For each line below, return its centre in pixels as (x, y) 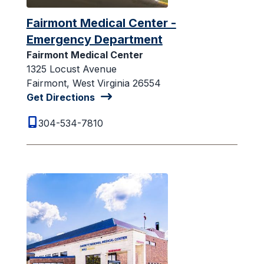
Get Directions (60, 97)
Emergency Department (94, 39)
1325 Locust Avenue (71, 69)
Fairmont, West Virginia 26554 (93, 83)
